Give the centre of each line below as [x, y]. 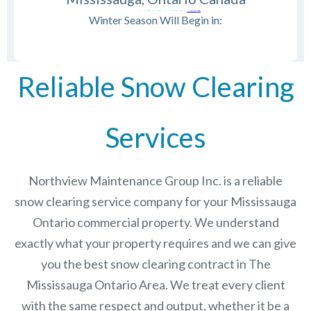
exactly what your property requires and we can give [155, 243]
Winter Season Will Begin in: [155, 20]
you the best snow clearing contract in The [155, 264]
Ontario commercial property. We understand [155, 222]
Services [155, 138]
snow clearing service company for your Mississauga [155, 202]
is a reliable [252, 181]
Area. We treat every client [211, 285]
